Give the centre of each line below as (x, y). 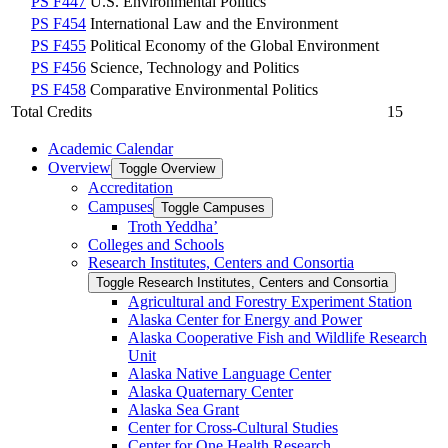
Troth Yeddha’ (173, 226)
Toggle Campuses (213, 207)
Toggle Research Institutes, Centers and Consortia (242, 282)
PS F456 (58, 67)
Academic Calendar (110, 148)
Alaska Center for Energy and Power (245, 319)
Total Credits (51, 111)
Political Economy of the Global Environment (234, 45)
